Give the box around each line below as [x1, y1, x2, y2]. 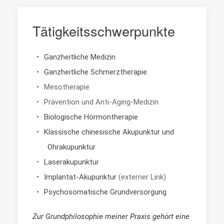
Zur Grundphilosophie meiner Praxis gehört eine [32, 212, 189, 221]
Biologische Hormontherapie [43, 112, 138, 122]
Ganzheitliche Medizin [43, 52, 115, 62]
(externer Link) [116, 172, 166, 182]
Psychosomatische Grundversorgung [43, 187, 166, 197]
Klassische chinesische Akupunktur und [43, 127, 174, 137]
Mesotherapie [43, 82, 89, 92]
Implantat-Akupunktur [43, 172, 116, 182]
